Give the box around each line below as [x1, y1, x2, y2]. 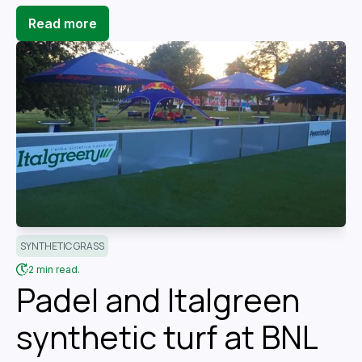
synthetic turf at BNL [16, 314, 317, 359]
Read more [28, 15, 97, 32]
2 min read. [28, 263, 80, 276]
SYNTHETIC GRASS [20, 238, 104, 253]
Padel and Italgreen [16, 277, 300, 322]
